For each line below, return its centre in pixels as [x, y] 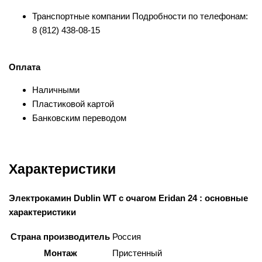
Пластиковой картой [73, 104]
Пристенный [137, 253]
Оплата [25, 67]
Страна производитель [60, 236]
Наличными [56, 90]
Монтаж [60, 253]
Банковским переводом [79, 118]
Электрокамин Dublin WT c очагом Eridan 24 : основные [128, 198]
